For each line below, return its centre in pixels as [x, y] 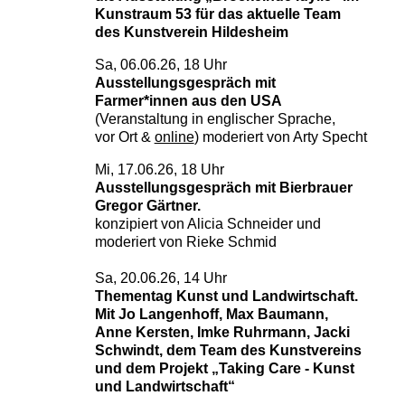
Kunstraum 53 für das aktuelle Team [217, 14]
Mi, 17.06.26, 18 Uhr [159, 170]
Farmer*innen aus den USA [188, 101]
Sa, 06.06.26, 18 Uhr [160, 65]
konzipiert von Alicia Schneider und [207, 224]
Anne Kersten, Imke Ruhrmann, [202, 332]
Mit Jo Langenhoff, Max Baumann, [211, 314]
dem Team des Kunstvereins [264, 350]
